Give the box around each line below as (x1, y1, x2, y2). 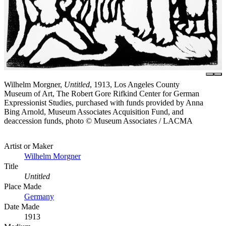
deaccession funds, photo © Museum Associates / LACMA (4, 116, 193, 125)
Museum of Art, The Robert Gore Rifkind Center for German (4, 89, 199, 98)
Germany (24, 192, 54, 201)
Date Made (4, 202, 39, 211)
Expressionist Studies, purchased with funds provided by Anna (4, 98, 203, 107)
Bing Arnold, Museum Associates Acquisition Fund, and (4, 107, 184, 116)
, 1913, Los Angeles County (90, 80, 180, 89)
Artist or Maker (4, 141, 53, 150)
